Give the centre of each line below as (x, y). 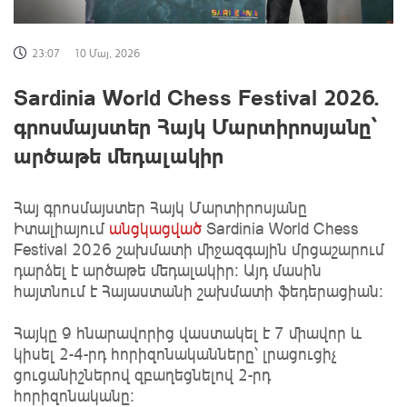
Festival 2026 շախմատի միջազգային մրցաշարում (199, 248)
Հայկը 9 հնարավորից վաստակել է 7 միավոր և (188, 332)
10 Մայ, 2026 (107, 53)
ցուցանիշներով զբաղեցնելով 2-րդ (142, 374)
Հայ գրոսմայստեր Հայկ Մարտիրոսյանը (160, 207)
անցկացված (153, 228)
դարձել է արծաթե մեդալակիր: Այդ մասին (168, 269)
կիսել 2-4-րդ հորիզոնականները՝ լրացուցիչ (175, 353)
